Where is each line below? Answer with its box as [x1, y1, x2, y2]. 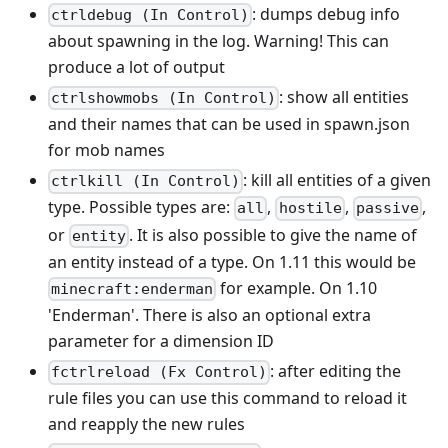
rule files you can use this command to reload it [48, 387, 407, 410]
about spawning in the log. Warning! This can [48, 30, 389, 52]
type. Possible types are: [48, 196, 234, 219]
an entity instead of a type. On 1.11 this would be [48, 250, 416, 273]
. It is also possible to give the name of [129, 223, 418, 246]
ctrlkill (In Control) [51, 172, 241, 191]
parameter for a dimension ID [48, 330, 274, 353]
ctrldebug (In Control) [51, 6, 250, 24]
